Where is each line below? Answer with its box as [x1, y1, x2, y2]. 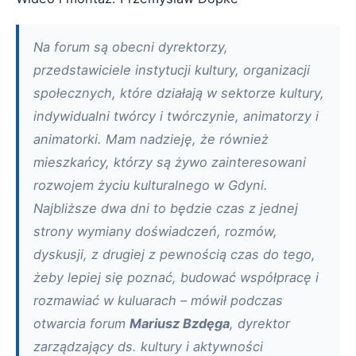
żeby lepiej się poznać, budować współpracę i [33, 269, 319, 285]
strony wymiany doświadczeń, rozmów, [33, 222, 277, 239]
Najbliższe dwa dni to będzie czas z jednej [33, 199, 298, 216]
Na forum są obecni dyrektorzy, [33, 38, 228, 55]
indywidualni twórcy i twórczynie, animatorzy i [33, 107, 319, 124]
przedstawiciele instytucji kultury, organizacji [33, 61, 310, 78]
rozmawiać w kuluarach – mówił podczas [33, 292, 283, 308]
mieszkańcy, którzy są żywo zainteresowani [33, 153, 306, 170]
